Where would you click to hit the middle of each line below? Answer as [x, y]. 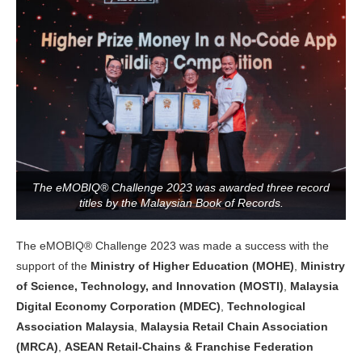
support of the [53, 266]
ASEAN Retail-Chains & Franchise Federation [189, 347]
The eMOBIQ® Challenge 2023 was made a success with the [173, 246]
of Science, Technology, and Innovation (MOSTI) [150, 286]
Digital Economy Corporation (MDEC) [118, 307]
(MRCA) [37, 347]
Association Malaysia [75, 327]
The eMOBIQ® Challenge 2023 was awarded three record [181, 188]
